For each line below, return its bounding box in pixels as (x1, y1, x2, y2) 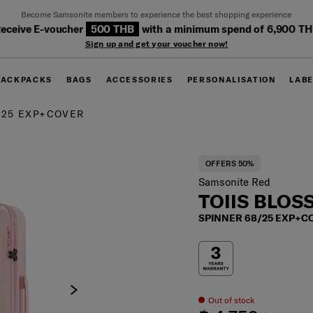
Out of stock (208, 294, 255, 305)
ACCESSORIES (105, 75, 173, 85)
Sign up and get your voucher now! (85, 38, 228, 49)
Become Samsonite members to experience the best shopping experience (21, 8, 292, 20)
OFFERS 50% (205, 158, 254, 168)
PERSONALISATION (187, 75, 276, 85)
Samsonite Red (198, 175, 271, 189)
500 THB (90, 22, 134, 36)
